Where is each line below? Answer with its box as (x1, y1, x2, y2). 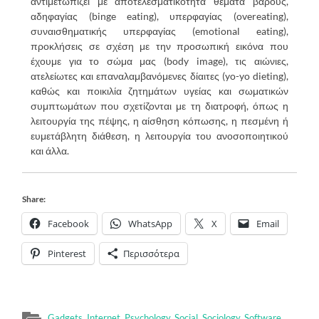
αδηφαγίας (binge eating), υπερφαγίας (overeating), (31, 10, 288, 23)
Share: (22, 194, 46, 205)
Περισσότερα (123, 247, 180, 261)
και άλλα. (31, 145, 70, 157)
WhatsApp (128, 217, 173, 231)
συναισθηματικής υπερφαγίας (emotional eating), (31, 25, 288, 38)
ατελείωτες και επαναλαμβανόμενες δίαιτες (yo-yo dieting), (31, 70, 288, 83)
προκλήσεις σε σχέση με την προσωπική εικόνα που (31, 40, 288, 53)
